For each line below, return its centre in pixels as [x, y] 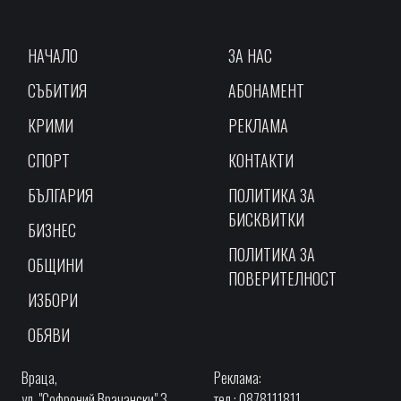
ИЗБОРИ [53, 299]
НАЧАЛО [53, 55]
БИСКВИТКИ [266, 219]
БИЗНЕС [52, 230]
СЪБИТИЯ [57, 90]
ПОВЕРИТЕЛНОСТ [282, 278]
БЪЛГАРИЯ [60, 195]
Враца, [39, 377]
